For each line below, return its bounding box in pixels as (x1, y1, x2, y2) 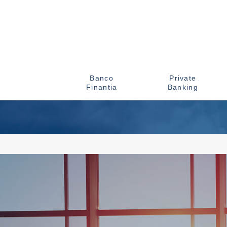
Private (169, 74, 197, 82)
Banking (167, 83, 198, 91)
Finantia (86, 83, 118, 91)
